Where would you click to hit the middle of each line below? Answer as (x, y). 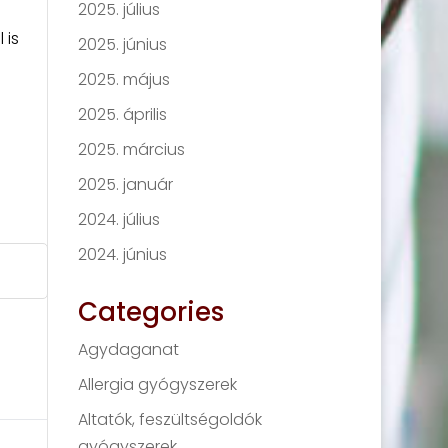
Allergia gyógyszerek (158, 384)
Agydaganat (129, 349)
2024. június (123, 254)
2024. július (119, 219)
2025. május (124, 79)
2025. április (123, 114)
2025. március (132, 149)
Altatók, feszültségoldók (170, 419)
